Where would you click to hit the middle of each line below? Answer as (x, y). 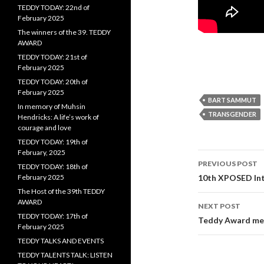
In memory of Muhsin (52, 106)
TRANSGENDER (232, 114)
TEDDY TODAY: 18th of (53, 166)
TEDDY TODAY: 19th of (53, 141)
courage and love (44, 127)
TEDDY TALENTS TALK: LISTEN (65, 255)
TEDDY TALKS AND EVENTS (61, 240)
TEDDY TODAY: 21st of (52, 57)
